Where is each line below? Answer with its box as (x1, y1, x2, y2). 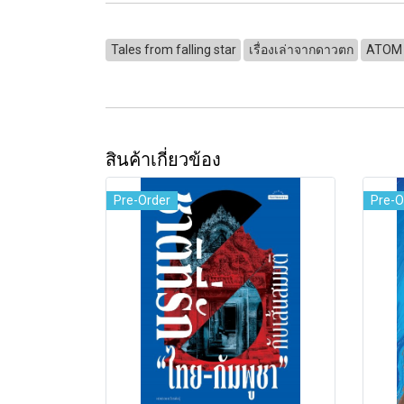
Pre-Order (114, 193, 170, 207)
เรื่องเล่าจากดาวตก (248, 42, 353, 57)
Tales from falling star (110, 42, 236, 57)
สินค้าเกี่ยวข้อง (106, 148, 221, 170)
